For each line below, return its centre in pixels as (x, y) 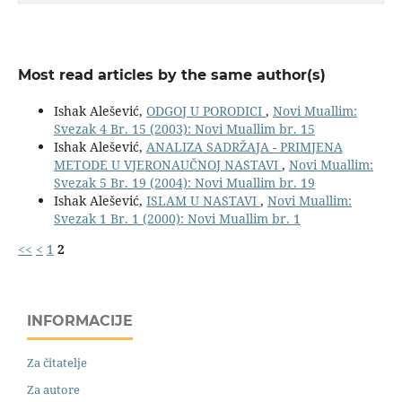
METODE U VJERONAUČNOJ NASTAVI (167, 164)
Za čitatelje (57, 362)
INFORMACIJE (80, 320)
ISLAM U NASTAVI (203, 200)
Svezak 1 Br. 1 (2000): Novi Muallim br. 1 (177, 218)
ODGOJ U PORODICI (205, 110)
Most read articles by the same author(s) (171, 74)
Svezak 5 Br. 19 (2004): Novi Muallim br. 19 (184, 182)
